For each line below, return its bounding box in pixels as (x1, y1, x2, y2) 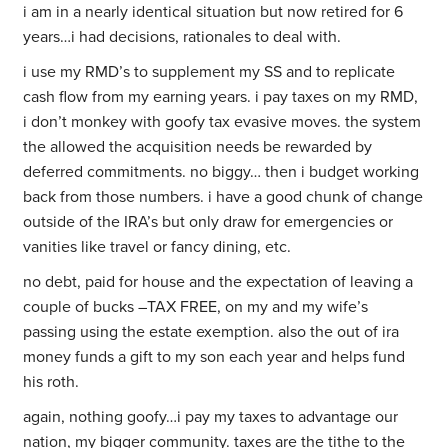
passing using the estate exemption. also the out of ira (23, 322, 400, 343)
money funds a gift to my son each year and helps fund (23, 347, 406, 368)
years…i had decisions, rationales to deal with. (23, 27, 342, 48)
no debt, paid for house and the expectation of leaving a (23, 272, 414, 293)
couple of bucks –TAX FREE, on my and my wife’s (23, 297, 369, 318)
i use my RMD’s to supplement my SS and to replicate (23, 62, 396, 83)
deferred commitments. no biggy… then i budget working (23, 162, 420, 183)
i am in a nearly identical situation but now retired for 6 (23, 2, 404, 23)
